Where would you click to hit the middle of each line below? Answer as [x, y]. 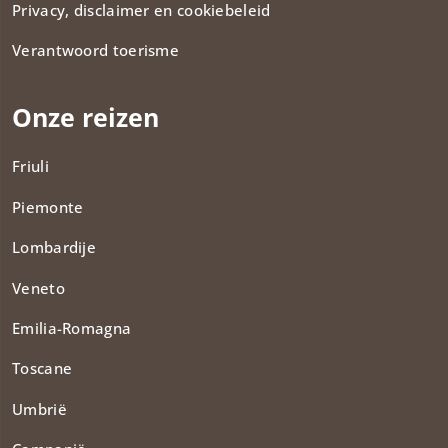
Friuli [30, 166]
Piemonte [48, 206]
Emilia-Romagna [72, 328]
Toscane [42, 368]
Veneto [38, 287]
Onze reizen [85, 117]
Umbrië [39, 408]
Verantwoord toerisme [95, 50]
